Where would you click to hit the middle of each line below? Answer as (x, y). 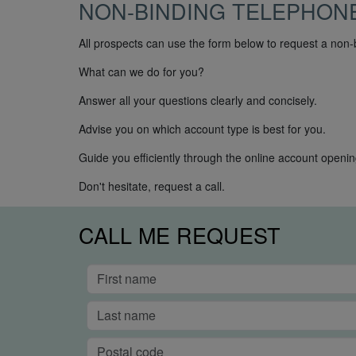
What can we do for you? (141, 72)
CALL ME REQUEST (180, 235)
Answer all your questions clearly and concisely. (198, 101)
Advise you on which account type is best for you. (202, 129)
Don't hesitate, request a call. (152, 186)
